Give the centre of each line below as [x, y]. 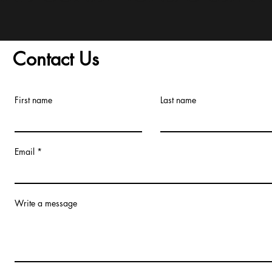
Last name [178, 100]
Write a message [46, 203]
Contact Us [56, 59]
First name [33, 100]
